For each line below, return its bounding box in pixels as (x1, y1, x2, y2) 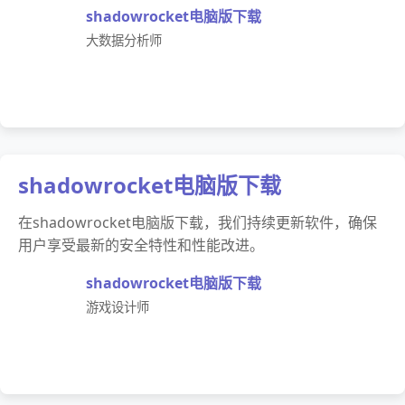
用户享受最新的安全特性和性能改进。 (18, 235, 264, 255)
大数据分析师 (86, 32, 162, 49)
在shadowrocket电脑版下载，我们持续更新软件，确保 (18, 212, 377, 232)
